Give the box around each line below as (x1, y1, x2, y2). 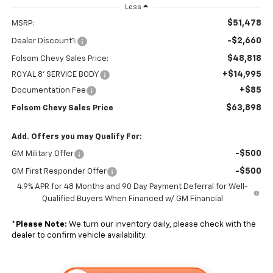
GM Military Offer (11, 150, 74, 158)
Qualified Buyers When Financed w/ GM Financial (41, 195, 223, 204)
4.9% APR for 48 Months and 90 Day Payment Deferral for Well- (16, 183, 248, 191)
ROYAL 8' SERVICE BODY (11, 71, 99, 79)
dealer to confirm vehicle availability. (11, 232, 147, 240)
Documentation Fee (11, 87, 86, 95)
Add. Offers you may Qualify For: (11, 133, 142, 141)
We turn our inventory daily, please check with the (66, 221, 256, 229)
